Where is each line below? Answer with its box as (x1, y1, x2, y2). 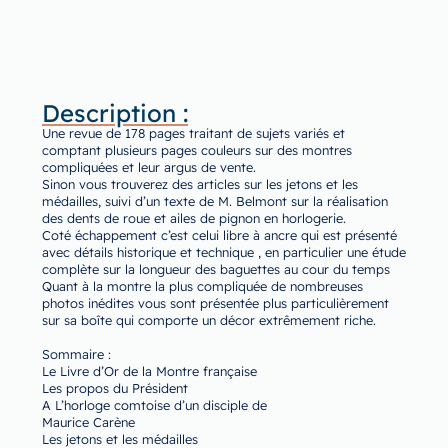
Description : (42, 98, 188, 129)
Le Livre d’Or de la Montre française (42, 363, 257, 380)
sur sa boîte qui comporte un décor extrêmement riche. (42, 312, 376, 329)
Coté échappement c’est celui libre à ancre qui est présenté (42, 227, 397, 244)
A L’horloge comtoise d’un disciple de (42, 397, 267, 414)
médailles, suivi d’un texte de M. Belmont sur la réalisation (42, 193, 388, 210)
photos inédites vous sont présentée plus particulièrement (42, 295, 389, 312)
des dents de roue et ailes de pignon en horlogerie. (42, 210, 346, 227)
